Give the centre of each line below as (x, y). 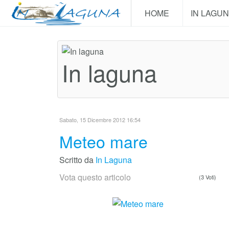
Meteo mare (104, 141)
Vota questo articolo (95, 177)
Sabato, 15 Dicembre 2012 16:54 (100, 120)
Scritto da (77, 160)
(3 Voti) (208, 177)
